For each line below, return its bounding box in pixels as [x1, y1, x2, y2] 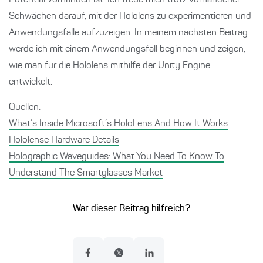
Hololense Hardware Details [9, 136, 119, 146]
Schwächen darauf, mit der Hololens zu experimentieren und [9, 12, 251, 22]
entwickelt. [9, 77, 52, 87]
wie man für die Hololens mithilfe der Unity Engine [9, 61, 210, 71]
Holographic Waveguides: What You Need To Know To [9, 152, 224, 162]
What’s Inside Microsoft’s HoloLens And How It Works [9, 119, 228, 129]
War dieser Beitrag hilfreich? [73, 204, 190, 214]
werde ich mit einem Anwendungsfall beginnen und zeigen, [9, 45, 245, 55]
